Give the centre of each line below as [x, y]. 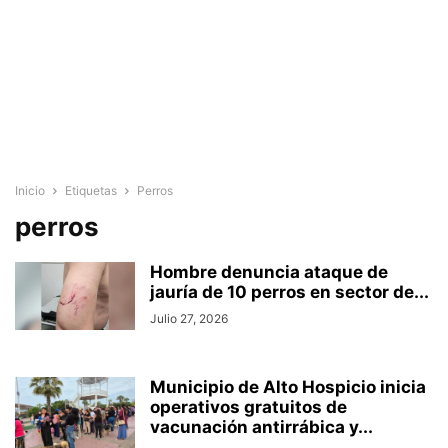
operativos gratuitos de [248, 407]
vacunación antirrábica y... [261, 427]
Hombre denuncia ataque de [269, 272]
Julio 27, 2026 [189, 319]
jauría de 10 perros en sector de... [289, 292]
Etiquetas [91, 191]
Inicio [30, 191]
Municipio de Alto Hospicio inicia [288, 387]
